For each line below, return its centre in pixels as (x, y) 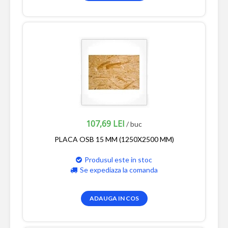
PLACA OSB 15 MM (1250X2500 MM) (114, 139)
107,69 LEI (105, 123)
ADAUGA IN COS (114, 198)
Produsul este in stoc (118, 159)
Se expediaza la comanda (119, 169)
